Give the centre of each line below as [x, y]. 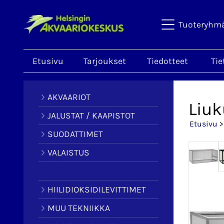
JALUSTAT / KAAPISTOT [91, 115]
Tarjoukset [104, 61]
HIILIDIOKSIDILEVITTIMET [96, 189]
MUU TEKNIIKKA [78, 208]
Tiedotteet [167, 61]
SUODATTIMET [75, 134]
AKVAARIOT [69, 97]
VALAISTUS [68, 152]
